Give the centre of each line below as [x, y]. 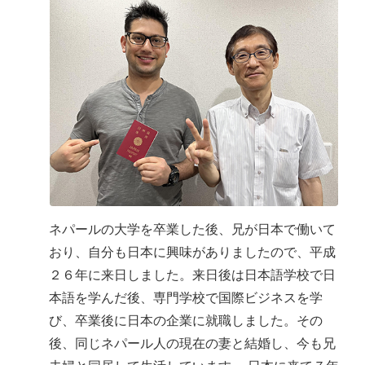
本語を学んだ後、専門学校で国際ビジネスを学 [186, 297]
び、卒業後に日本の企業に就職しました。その [186, 320]
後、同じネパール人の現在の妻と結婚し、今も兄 [192, 343]
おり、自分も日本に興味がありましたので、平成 [192, 252]
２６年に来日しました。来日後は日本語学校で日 [192, 275]
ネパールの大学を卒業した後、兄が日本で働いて [192, 229]
